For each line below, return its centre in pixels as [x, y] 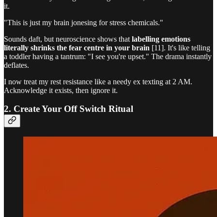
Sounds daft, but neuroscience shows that [68, 39]
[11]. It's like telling [180, 47]
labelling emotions [161, 39]
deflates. [16, 65]
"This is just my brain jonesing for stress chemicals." [84, 22]
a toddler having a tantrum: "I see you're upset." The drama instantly [108, 56]
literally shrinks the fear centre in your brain [77, 47]
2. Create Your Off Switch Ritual [69, 109]
